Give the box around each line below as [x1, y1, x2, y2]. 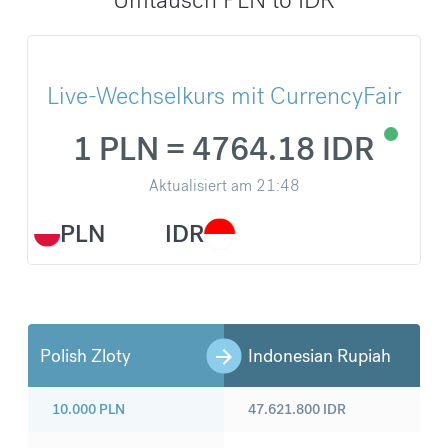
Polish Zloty [40, 344, 131, 368]
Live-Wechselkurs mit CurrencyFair [47, 80, 401, 112]
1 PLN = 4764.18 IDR [73, 129, 375, 171]
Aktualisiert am [148, 175, 252, 197]
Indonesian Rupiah [248, 344, 391, 368]
